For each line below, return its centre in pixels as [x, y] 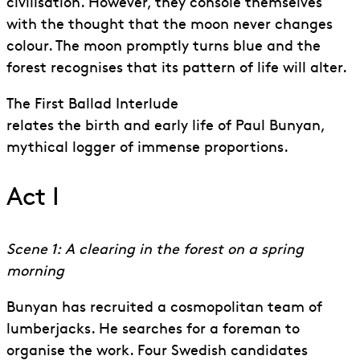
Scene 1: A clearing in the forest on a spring [155, 250]
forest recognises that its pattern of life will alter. [177, 68]
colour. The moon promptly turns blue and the [164, 47]
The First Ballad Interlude [92, 104]
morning [35, 272]
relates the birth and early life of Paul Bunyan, [166, 126]
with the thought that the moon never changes [170, 25]
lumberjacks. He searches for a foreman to [153, 329]
